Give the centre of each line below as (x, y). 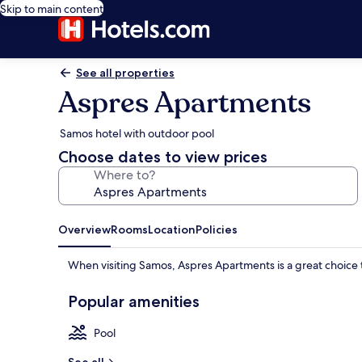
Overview (84, 229)
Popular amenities (134, 301)
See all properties (125, 73)
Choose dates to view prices (163, 157)
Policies (217, 229)
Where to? (124, 175)
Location (172, 229)
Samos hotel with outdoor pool (137, 133)
